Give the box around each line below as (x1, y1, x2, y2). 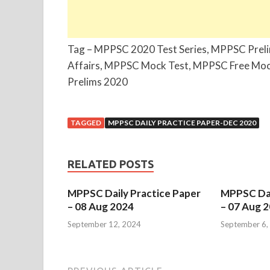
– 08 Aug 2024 (67, 200, 134, 213)
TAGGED (71, 118, 101, 128)
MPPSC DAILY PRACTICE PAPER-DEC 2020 (108, 118, 256, 128)
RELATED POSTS (67, 158, 154, 171)
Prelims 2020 (67, 75, 128, 88)
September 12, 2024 (67, 219, 141, 229)
